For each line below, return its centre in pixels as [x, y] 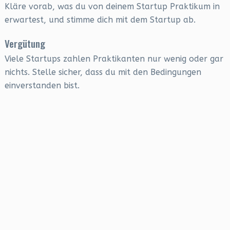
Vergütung [25, 43]
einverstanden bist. [42, 85]
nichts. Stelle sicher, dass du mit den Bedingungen [103, 72]
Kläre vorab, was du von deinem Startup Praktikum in [112, 6]
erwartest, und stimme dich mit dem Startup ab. [100, 20]
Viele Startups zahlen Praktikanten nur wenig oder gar [114, 59]
